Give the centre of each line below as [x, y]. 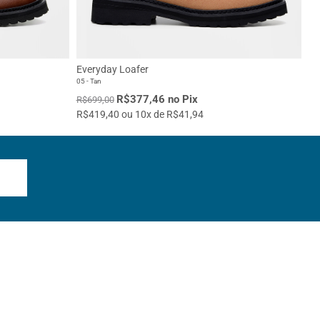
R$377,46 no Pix [157, 100]
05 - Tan [89, 81]
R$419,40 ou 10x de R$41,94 [140, 115]
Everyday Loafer [112, 70]
